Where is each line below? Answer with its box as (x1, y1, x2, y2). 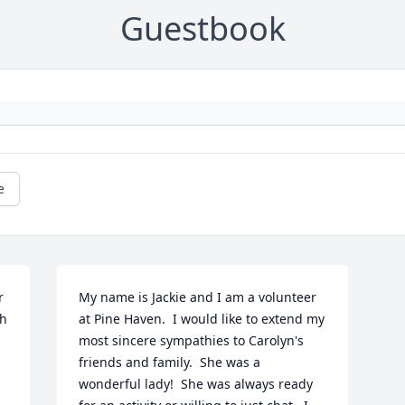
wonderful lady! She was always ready (79, 375, 314, 392)
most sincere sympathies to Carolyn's (79, 332, 305, 349)
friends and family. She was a (79, 353, 261, 371)
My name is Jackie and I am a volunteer (79, 288, 317, 306)
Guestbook (119, 6, 286, 51)
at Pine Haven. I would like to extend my (79, 310, 325, 327)
